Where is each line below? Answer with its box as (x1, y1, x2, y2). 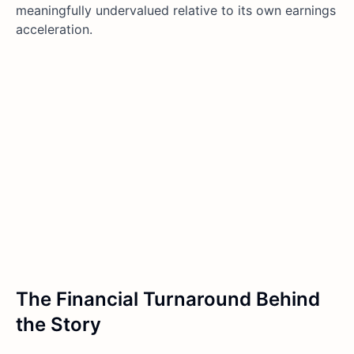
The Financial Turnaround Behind (16, 287, 320, 311)
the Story (16, 312, 101, 336)
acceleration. (16, 21, 92, 37)
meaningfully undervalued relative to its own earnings (16, 2, 336, 18)
